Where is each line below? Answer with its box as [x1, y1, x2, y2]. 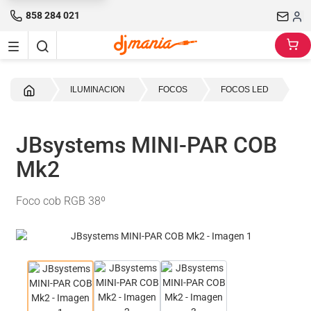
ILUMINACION [70, 85, 125, 94]
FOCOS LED [221, 85, 269, 94]
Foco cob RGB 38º [16, 194, 106, 208]
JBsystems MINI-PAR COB [16, 132, 277, 158]
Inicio [36, 84, 56, 94]
